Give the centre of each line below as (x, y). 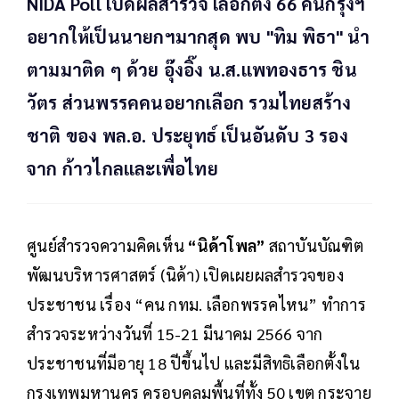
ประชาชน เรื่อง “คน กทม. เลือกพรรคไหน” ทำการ (196, 305)
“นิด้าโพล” (227, 246)
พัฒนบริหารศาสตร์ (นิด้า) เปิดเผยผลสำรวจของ (185, 275)
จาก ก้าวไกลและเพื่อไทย (122, 169)
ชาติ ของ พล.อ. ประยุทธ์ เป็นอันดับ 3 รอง (187, 136)
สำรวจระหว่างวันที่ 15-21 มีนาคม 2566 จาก (175, 334)
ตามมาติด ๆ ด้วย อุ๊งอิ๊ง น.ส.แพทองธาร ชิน (192, 70)
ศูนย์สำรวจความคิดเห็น (108, 246)
